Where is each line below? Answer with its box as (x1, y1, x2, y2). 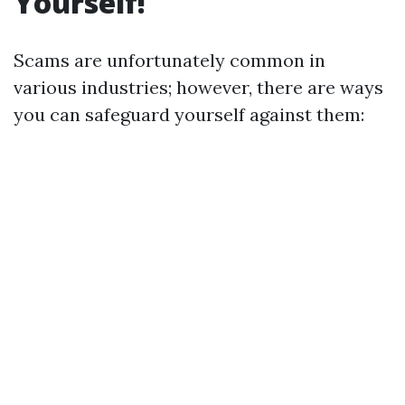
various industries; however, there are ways (14, 76, 383, 99)
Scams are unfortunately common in (14, 49, 325, 72)
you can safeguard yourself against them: (14, 103, 364, 127)
